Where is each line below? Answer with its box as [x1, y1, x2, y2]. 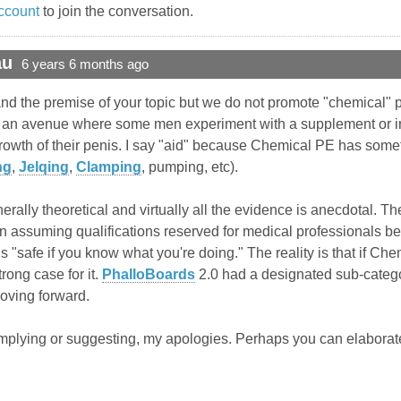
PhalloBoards [102, 267, 195, 283]
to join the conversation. [39, 4, 193, 20]
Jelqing [19, 159, 69, 175]
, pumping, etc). [141, 159, 238, 175]
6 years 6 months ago [21, 57, 149, 73]
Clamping [76, 159, 141, 175]
